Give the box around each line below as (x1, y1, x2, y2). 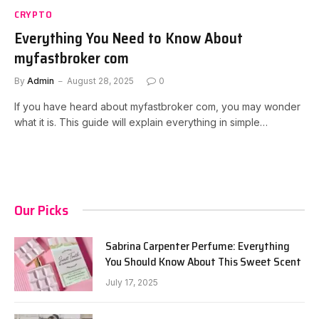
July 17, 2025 (105, 276, 158, 288)
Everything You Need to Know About (14, 26, 243, 50)
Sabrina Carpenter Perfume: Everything (105, 236, 290, 255)
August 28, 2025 (67, 75, 134, 86)
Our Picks (14, 198, 68, 221)
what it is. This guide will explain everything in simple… (14, 115, 268, 128)
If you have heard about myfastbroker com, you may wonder (14, 100, 300, 113)
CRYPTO (14, 6, 53, 22)
